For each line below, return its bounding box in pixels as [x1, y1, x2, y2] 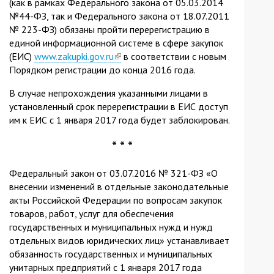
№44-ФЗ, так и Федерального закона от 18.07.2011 [9, 9, 229, 22]
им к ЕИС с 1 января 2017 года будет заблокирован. [9, 113, 230, 126]
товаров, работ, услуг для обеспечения [9, 207, 174, 220]
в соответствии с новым [121, 50, 226, 62]
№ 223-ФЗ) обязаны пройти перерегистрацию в [9, 23, 210, 35]
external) [114, 76, 151, 89]
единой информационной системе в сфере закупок [9, 36, 223, 49]
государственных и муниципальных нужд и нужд [9, 220, 213, 233]
